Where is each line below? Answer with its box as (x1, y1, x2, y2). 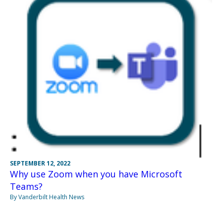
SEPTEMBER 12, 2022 (10, 159, 70, 167)
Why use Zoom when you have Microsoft (10, 167, 182, 180)
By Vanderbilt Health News (10, 192, 84, 201)
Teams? (10, 180, 43, 192)
